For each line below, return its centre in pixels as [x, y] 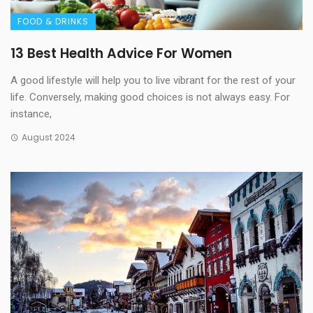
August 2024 [48, 138]
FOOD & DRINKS [53, 22]
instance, [31, 114]
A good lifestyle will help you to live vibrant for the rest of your [153, 81]
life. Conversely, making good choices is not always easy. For [150, 97]
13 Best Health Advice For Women [121, 54]
